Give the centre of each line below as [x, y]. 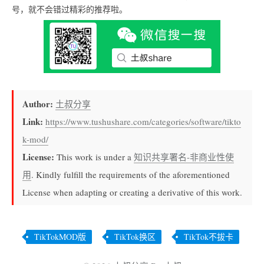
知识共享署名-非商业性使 [184, 156]
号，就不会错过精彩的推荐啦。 [70, 9]
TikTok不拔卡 [209, 237]
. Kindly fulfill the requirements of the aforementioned [131, 174]
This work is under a [95, 156]
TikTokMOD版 [60, 237]
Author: [39, 103]
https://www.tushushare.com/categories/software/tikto [143, 121]
